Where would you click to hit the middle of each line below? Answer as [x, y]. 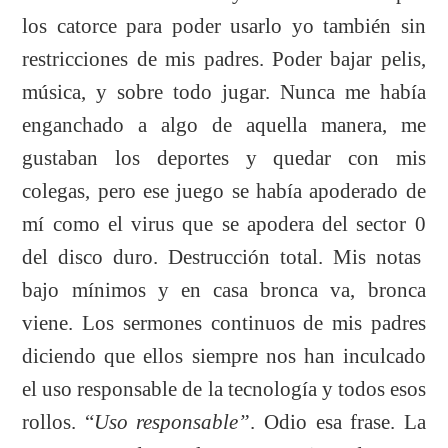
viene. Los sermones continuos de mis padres [224, 322]
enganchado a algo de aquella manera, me [224, 124]
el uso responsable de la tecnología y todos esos [224, 388]
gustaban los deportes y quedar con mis [224, 157]
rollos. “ [58, 421]
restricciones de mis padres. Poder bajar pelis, [224, 58]
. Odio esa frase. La [338, 421]
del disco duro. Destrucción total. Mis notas [224, 256]
